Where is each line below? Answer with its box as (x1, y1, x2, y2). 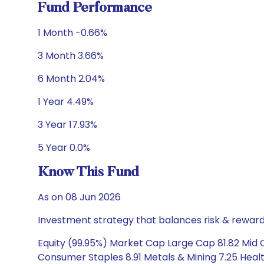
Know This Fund (38, 166, 139, 180)
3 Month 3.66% (38, 49, 104, 62)
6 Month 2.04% (38, 72, 105, 85)
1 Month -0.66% (38, 26, 107, 39)
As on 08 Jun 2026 (38, 190, 121, 204)
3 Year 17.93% (38, 118, 97, 131)
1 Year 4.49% (38, 95, 94, 108)
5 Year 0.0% (38, 141, 90, 154)
